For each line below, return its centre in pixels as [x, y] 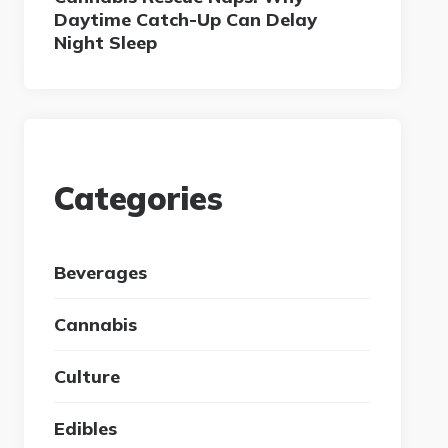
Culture [87, 376]
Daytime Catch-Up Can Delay [186, 19]
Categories [138, 197]
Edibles [86, 428]
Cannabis [96, 324]
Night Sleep [106, 42]
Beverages [101, 272]
